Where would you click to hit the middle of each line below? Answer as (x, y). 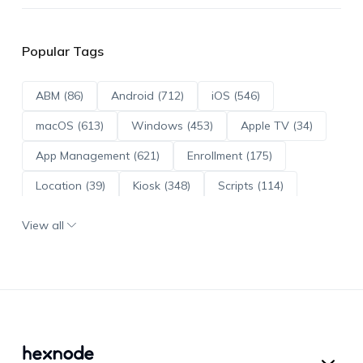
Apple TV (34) (276, 125)
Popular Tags (62, 51)
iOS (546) (235, 95)
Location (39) (70, 185)
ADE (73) (58, 215)
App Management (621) (97, 155)
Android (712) (147, 95)
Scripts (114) (250, 185)
